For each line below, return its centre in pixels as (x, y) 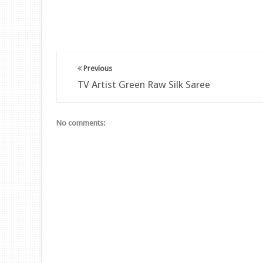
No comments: (81, 123)
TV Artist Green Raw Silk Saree (144, 85)
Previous (97, 68)
